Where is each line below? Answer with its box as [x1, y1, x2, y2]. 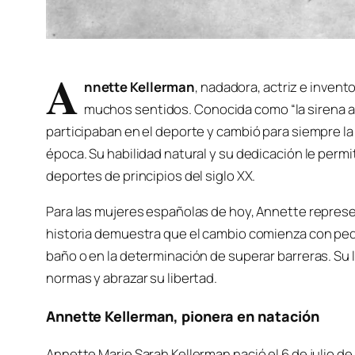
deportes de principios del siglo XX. [46, 166, 256, 185]
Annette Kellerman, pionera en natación [46, 306, 320, 326]
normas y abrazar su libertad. [46, 268, 218, 287]
